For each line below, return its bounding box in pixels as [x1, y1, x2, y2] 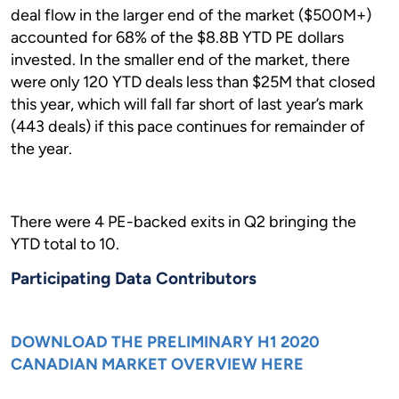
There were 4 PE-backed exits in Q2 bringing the [11, 212, 356, 232]
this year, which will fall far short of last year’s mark [11, 94, 363, 114]
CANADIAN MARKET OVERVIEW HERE [11, 354, 304, 374]
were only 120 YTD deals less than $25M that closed [11, 72, 376, 92]
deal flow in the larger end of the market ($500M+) [11, 5, 371, 25]
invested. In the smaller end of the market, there [11, 50, 350, 69]
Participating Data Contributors [11, 268, 256, 289]
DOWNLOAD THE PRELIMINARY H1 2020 [11, 332, 320, 352]
